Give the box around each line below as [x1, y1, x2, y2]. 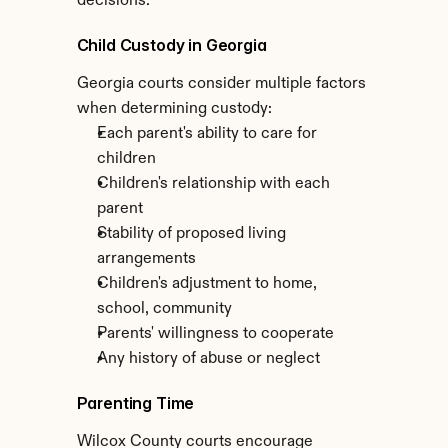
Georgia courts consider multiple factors [76, 76, 366, 92]
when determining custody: [76, 101, 272, 117]
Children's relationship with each [96, 176, 330, 192]
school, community [96, 301, 232, 317]
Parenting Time [76, 393, 195, 413]
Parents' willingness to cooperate [96, 326, 334, 342]
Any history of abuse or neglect [96, 351, 320, 367]
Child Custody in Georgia [76, 35, 267, 55]
